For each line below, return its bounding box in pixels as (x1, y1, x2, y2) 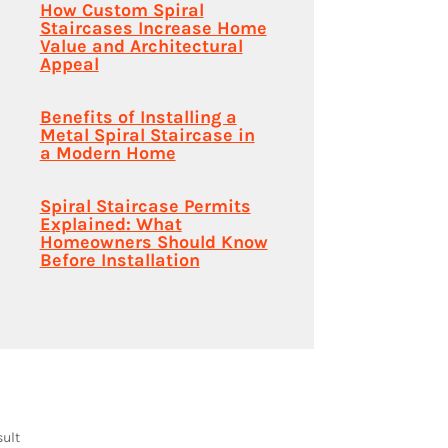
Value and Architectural (39, 34, 243, 57)
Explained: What (39, 212, 182, 235)
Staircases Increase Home (39, 16, 267, 39)
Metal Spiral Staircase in (39, 123, 255, 146)
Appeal (39, 52, 99, 75)
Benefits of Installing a (39, 105, 237, 128)
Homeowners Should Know (39, 230, 268, 253)
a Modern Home (39, 141, 176, 164)
